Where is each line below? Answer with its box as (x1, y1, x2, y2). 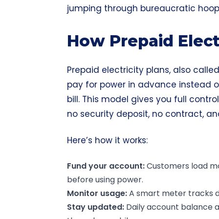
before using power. (67, 174, 143, 185)
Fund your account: (67, 160, 145, 172)
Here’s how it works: (67, 134, 148, 146)
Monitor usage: (67, 188, 127, 199)
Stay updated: (67, 201, 124, 213)
